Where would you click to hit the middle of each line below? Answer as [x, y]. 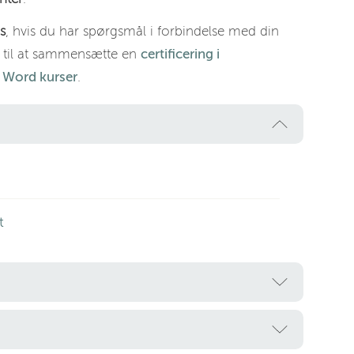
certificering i [180, 54]
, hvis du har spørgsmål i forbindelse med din [142, 31]
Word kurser [40, 77]
